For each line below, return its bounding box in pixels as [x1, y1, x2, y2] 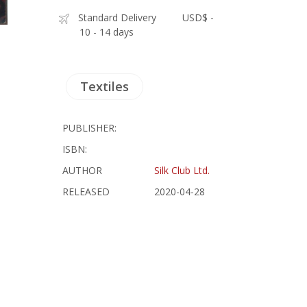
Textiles [80, 78, 130, 95]
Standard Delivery [78, 11, 157, 24]
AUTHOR [62, 164, 103, 177]
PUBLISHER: [62, 121, 117, 134]
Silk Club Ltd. [154, 164, 210, 177]
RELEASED [62, 185, 110, 198]
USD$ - [182, 11, 214, 24]
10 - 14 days [79, 25, 134, 38]
